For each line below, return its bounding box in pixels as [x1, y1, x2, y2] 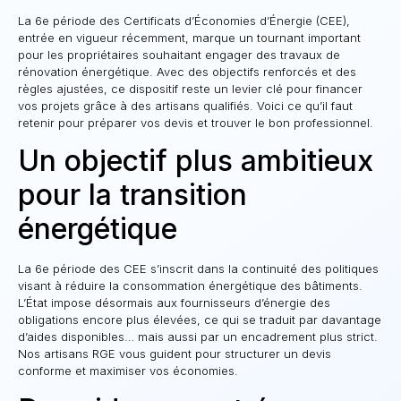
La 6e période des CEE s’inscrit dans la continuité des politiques [18, 261, 379, 277]
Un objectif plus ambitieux [18, 143, 373, 179]
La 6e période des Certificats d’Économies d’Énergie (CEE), [18, 13, 350, 28]
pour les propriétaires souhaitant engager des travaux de [18, 47, 340, 62]
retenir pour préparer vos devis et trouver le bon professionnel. [18, 115, 373, 130]
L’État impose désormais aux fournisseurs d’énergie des [18, 295, 330, 311]
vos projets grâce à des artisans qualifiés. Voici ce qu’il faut [18, 98, 353, 113]
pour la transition [18, 177, 247, 213]
